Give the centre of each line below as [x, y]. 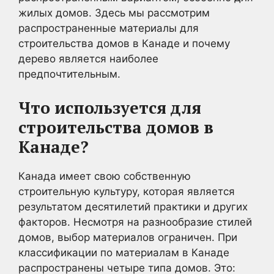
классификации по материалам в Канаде [124, 252]
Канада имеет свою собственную [105, 176]
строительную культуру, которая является [127, 191]
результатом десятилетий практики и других [133, 206]
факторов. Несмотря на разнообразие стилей [135, 222]
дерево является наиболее [88, 59]
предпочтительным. [69, 74]
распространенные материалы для [109, 28]
